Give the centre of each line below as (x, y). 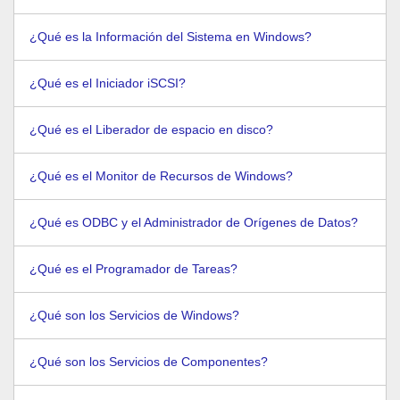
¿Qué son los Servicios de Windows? (134, 315)
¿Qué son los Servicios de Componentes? (149, 362)
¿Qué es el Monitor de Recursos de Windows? (161, 176)
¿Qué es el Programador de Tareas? (133, 269)
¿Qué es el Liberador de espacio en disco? (151, 129)
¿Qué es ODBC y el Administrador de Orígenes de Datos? (194, 222)
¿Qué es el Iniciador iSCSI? (108, 83)
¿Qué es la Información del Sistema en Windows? (171, 37)
